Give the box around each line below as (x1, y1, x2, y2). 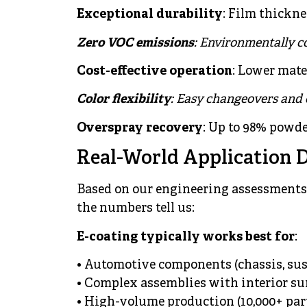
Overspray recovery (77, 120, 203, 136)
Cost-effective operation (77, 64, 232, 80)
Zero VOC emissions (77, 35, 194, 51)
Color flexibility (77, 92, 171, 108)
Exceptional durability (77, 7, 223, 23)
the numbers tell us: (77, 201, 195, 217)
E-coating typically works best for (77, 229, 295, 245)
